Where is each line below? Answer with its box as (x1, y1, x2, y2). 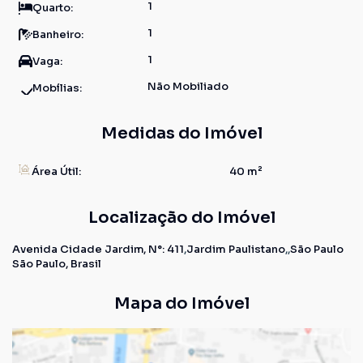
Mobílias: (32, 81, 82, 95)
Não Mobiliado (147, 79, 228, 93)
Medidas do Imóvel (100, 123, 263, 143)
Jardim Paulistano (186, 242, 285, 256)
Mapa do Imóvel (113, 293, 250, 314)
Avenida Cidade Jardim (12, 242, 144, 256)
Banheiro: (32, 28, 83, 41)
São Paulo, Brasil (12, 257, 101, 271)
